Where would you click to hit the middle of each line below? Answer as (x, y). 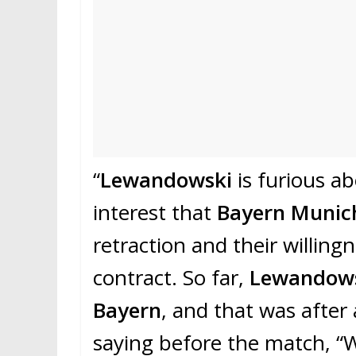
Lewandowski (169, 180)
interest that (155, 213)
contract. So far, (171, 278)
